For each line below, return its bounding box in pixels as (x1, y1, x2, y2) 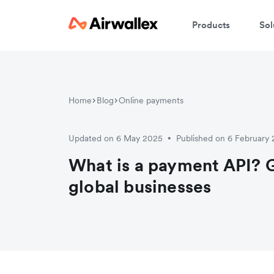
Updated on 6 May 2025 (68, 132, 163, 144)
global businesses (68, 175, 212, 198)
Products (192, 18, 230, 31)
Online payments (119, 94, 183, 106)
